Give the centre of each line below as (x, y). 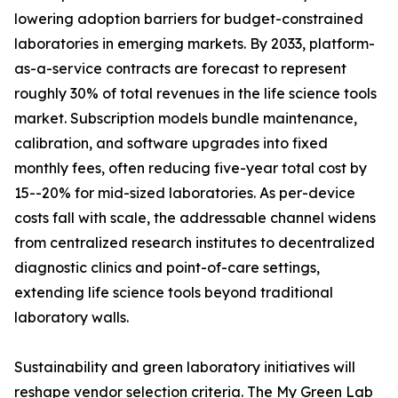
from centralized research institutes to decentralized (195, 243)
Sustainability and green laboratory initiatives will (185, 367)
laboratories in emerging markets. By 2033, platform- (195, 44)
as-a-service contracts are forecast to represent (180, 69)
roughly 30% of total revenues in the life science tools (195, 94)
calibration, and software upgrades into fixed (171, 143)
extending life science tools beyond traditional (174, 293)
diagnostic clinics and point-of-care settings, (167, 268)
